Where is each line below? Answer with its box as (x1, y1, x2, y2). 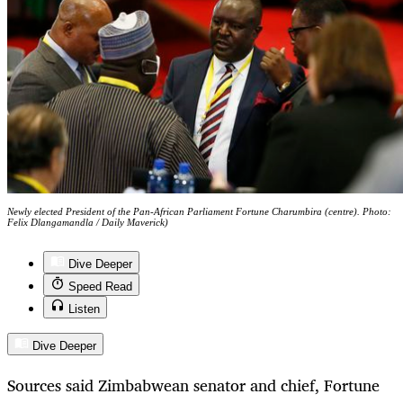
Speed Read (68, 280, 132, 294)
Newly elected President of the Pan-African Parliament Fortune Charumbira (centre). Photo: (7, 206, 391, 218)
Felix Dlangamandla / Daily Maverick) (7, 217, 168, 228)
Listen (68, 302, 100, 317)
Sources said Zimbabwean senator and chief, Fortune (7, 372, 380, 399)
